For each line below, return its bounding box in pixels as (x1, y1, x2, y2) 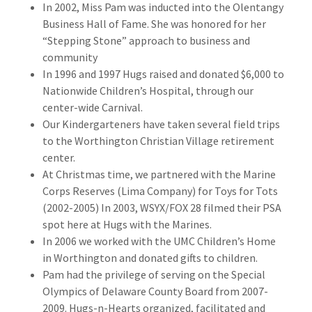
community (42, 50, 100, 64)
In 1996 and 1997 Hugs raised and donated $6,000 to (42, 67, 284, 81)
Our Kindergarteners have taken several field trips (42, 117, 280, 131)
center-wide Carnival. (42, 100, 143, 114)
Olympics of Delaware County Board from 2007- (42, 284, 268, 298)
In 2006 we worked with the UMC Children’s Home (42, 234, 276, 248)
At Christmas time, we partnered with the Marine (42, 167, 276, 181)
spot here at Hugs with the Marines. (42, 217, 212, 231)
